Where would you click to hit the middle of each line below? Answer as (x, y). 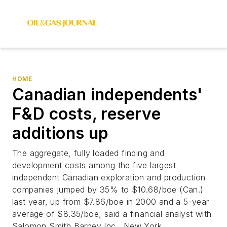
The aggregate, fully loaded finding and (88, 153)
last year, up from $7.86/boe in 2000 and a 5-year (111, 202)
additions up (61, 133)
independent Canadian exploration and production (109, 177)
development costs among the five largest (94, 165)
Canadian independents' (108, 94)
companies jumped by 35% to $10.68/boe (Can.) (108, 190)
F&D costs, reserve (87, 114)
